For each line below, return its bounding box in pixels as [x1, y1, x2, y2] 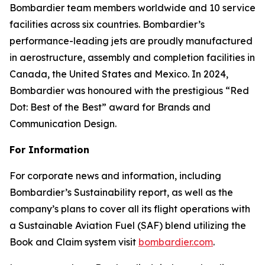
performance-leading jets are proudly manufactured [9, 35, 253, 47]
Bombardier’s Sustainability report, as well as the [9, 186, 233, 198]
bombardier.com [138, 236, 213, 248]
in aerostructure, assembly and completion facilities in [9, 51, 255, 63]
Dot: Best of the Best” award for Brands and [9, 101, 211, 113]
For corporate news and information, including [9, 170, 221, 182]
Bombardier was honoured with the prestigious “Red [9, 85, 249, 96]
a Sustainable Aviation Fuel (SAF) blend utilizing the [9, 219, 246, 231]
